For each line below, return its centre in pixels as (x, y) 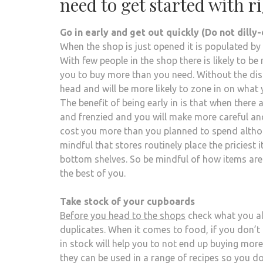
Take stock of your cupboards (127, 201)
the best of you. (93, 173)
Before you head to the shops (123, 215)
